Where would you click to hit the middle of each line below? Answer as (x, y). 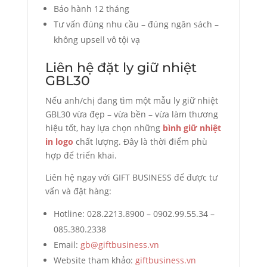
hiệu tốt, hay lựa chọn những (104, 128)
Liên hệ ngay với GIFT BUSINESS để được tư (131, 178)
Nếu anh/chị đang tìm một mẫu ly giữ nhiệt (131, 101)
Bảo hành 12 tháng (91, 9)
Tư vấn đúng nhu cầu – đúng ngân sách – (136, 24)
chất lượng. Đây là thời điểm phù (140, 142)
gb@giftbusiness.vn (119, 245)
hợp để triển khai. (81, 156)
